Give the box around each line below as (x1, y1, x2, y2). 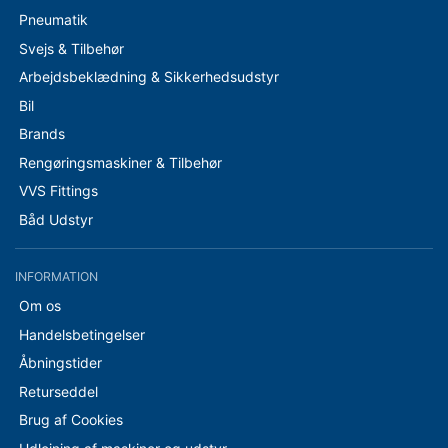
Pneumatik (18, 11, 88, 28)
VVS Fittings (18, 182, 98, 199)
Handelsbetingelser (18, 325, 145, 343)
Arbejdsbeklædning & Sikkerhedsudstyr (18, 68, 279, 85)
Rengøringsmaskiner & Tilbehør (18, 153, 222, 171)
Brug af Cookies (18, 411, 123, 428)
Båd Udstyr (18, 210, 93, 228)
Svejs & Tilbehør (18, 39, 124, 57)
